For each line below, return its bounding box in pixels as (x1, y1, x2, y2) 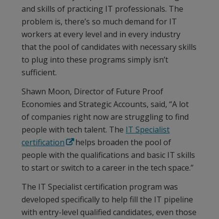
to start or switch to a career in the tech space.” (22, 162, 194, 174)
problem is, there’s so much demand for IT (22, 16, 177, 27)
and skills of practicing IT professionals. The (22, 3, 184, 15)
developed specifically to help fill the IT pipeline (22, 194, 194, 205)
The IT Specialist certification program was (22, 181, 178, 193)
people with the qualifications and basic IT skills (22, 150, 196, 161)
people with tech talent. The (22, 124, 126, 135)
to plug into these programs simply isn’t (22, 54, 169, 66)
